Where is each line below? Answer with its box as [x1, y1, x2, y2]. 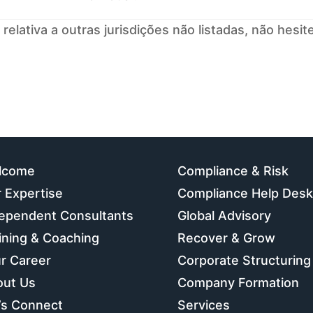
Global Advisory [177, 208, 271, 223]
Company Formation [177, 275, 299, 290]
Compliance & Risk [177, 163, 289, 178]
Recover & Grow [177, 231, 275, 245]
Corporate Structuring [177, 253, 311, 268]
